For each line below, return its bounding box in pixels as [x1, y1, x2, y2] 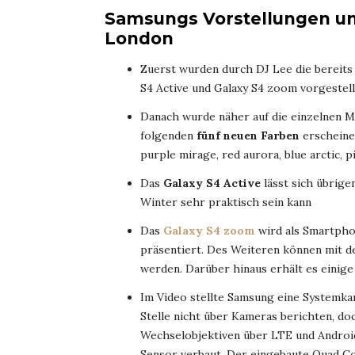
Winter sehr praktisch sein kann [140, 195, 311, 210]
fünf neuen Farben [193, 128, 300, 143]
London [105, 29, 174, 49]
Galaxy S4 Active [160, 176, 261, 191]
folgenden [140, 128, 193, 143]
